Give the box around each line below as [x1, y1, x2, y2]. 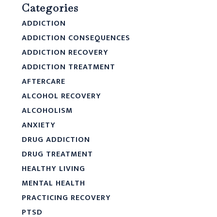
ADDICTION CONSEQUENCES [21, 31, 130, 45]
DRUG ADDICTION [21, 133, 90, 146]
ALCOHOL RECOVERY [21, 89, 101, 103]
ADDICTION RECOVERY [21, 46, 108, 59]
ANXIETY [21, 118, 56, 132]
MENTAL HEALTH [21, 176, 85, 190]
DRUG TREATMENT [21, 147, 93, 161]
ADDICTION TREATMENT [21, 60, 115, 74]
